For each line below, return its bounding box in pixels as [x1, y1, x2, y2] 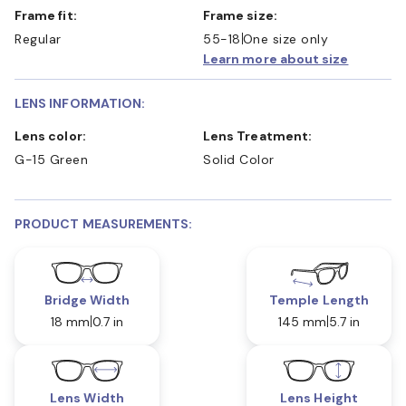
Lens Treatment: [210, 127, 313, 144]
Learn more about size [203, 50, 349, 67]
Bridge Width [43, 291, 130, 308]
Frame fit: [22, 6, 77, 24]
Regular [14, 30, 62, 47]
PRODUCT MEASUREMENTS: [14, 215, 193, 232]
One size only [242, 30, 328, 47]
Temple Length [269, 291, 369, 308]
